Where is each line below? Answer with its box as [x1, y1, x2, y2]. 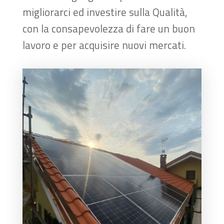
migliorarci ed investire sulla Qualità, [22, 3, 187, 20]
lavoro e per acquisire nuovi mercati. [22, 36, 186, 53]
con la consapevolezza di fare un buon [22, 20, 195, 36]
